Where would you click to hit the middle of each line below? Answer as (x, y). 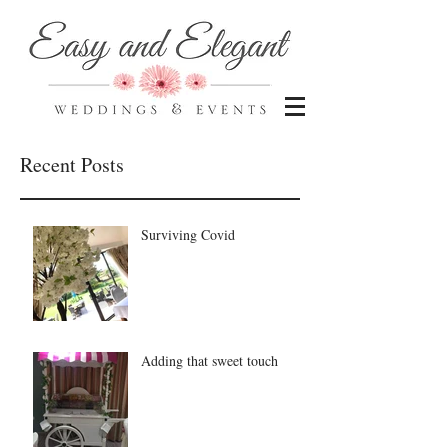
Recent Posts (72, 164)
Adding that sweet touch (209, 360)
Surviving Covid (188, 234)
